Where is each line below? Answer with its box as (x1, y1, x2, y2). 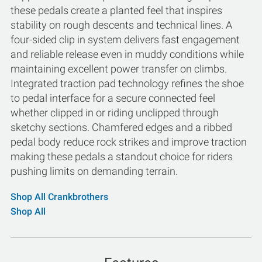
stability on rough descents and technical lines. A (11, 19, 232, 31)
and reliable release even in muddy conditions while (11, 48, 244, 60)
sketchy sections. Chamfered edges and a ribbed (11, 121, 232, 133)
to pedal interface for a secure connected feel (11, 92, 215, 104)
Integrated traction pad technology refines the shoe (11, 77, 244, 89)
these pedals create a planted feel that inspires (11, 4, 222, 16)
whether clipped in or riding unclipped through (11, 106, 219, 119)
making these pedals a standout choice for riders (11, 150, 233, 163)
